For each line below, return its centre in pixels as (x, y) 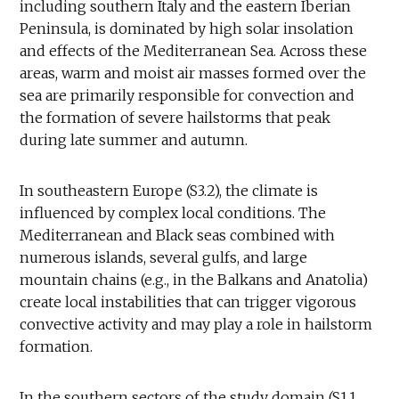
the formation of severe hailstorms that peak (175, 117)
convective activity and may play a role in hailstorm (196, 324)
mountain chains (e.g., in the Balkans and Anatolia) (194, 279)
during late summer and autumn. (134, 139)
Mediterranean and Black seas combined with (178, 235)
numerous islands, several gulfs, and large (164, 257)
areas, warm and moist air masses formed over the (193, 73)
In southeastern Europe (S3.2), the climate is (169, 190)
